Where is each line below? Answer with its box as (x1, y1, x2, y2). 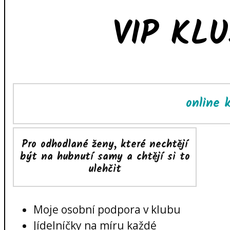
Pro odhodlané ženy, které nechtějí (22, 136, 188, 153)
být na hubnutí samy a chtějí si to (20, 148, 190, 165)
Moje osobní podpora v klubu (33, 202, 181, 217)
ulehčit (88, 161, 121, 178)
